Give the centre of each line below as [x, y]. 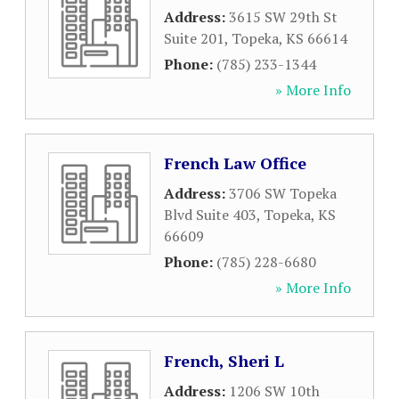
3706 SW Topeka [283, 193]
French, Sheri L [224, 361]
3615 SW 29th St [283, 17]
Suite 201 [194, 38]
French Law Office [235, 163]
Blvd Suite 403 [210, 215]
